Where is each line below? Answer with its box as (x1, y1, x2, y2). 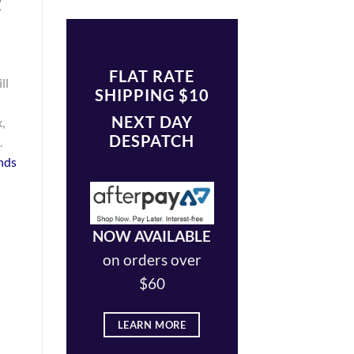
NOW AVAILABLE (92, 226, 212, 245)
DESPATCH (109, 131, 195, 150)
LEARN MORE (117, 318, 186, 331)
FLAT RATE (109, 66, 195, 85)
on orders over (102, 250, 201, 269)
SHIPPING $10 (94, 85, 209, 104)
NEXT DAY (111, 112, 193, 131)
